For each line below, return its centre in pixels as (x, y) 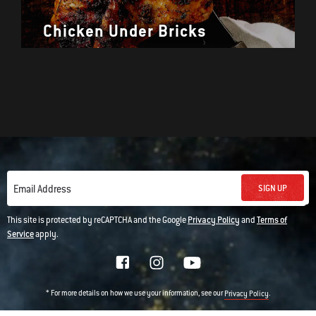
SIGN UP (273, 188)
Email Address (42, 189)
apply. (46, 235)
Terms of (272, 220)
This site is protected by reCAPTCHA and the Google (97, 220)
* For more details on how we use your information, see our (135, 293)
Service (20, 235)
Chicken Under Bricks (125, 31)
